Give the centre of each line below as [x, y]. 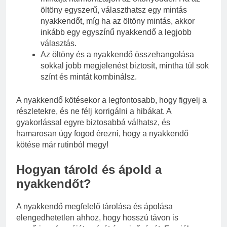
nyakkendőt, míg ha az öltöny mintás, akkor [118, 21]
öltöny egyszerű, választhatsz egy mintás [114, 10]
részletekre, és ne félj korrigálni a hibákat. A [94, 111]
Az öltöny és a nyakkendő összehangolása [117, 54]
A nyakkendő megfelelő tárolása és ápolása [94, 206]
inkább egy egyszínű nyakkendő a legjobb [116, 32]
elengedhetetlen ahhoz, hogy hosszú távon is [97, 217]
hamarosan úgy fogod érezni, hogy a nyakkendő [102, 133]
